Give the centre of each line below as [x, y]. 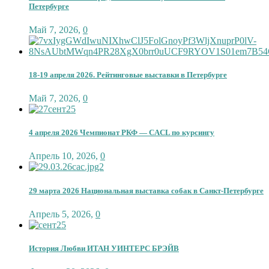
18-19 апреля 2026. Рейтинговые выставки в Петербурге [128, 74]
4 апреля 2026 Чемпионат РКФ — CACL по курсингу [122, 133]
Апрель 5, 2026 [60, 214]
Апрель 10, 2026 [62, 156]
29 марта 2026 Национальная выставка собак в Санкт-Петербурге [146, 190]
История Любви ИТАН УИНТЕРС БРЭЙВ [104, 248]
